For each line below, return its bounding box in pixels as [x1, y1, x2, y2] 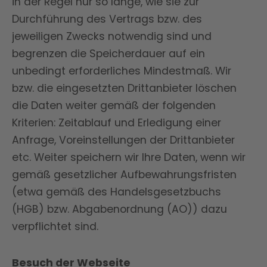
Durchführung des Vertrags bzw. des [12, 12, 202, 26]
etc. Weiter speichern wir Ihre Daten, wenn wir [12, 150, 246, 164]
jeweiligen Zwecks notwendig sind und [12, 29, 212, 44]
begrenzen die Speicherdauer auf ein [12, 46, 205, 61]
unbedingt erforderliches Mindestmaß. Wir [12, 64, 231, 78]
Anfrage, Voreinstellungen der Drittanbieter [12, 133, 235, 147]
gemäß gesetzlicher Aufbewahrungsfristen [12, 167, 237, 182]
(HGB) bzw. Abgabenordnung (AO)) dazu [12, 202, 227, 216]
